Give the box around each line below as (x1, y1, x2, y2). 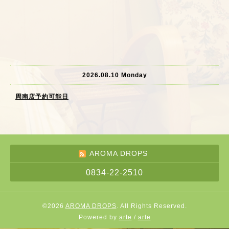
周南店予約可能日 (15, 93, 68, 100)
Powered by (78, 214, 119, 221)
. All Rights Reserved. (116, 202, 187, 210)
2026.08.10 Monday (82, 72, 147, 79)
